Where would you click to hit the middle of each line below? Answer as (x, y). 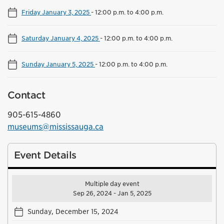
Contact (26, 95)
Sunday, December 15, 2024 (73, 211)
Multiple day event (112, 184)
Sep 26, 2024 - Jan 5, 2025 (112, 193)
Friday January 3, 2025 (56, 12)
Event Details (45, 155)
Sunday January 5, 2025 (58, 64)
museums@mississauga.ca (55, 127)
